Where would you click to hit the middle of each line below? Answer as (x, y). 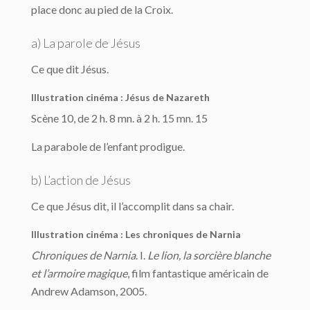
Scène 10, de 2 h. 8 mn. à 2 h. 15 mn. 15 (119, 118)
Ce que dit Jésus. (70, 69)
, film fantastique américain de (198, 273)
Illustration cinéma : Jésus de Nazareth (120, 97)
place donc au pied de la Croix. (102, 9)
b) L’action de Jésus (81, 180)
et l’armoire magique (79, 273)
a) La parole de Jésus (86, 43)
